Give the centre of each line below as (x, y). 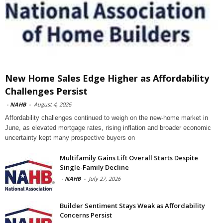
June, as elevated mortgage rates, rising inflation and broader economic (108, 127)
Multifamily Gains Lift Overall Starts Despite (129, 158)
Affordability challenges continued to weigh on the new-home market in (107, 117)
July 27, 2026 (105, 178)
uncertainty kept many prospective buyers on (70, 137)
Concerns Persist (86, 215)
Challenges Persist (46, 91)
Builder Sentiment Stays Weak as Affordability (132, 205)
